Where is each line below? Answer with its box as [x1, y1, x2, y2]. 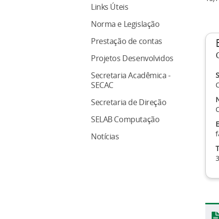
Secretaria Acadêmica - [91, 70, 171, 81]
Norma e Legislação [91, 19, 160, 30]
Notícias [91, 131, 119, 142]
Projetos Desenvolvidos [91, 53, 174, 64]
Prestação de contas [91, 36, 163, 47]
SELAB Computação [91, 114, 160, 125]
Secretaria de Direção [91, 97, 167, 108]
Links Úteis [91, 1, 129, 13]
